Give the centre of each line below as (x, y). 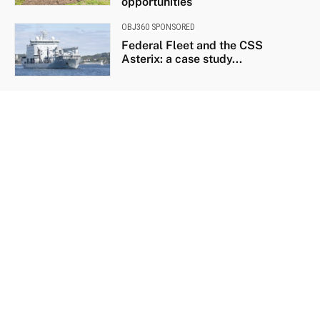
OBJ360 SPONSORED (158, 27)
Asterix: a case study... (181, 59)
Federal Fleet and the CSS (192, 45)
